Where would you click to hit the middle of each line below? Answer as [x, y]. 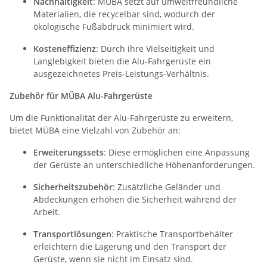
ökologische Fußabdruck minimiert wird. [114, 26]
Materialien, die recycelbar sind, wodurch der [124, 14]
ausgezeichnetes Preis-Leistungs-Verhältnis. [121, 73]
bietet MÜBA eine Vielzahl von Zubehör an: [95, 130]
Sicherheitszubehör [73, 187]
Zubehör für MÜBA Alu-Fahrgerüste [81, 95]
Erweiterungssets [69, 152]
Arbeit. [47, 212]
